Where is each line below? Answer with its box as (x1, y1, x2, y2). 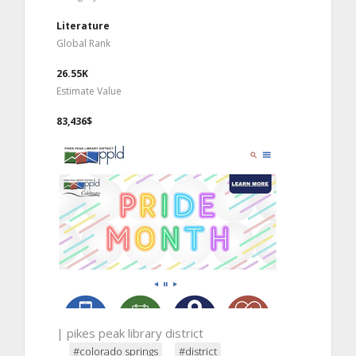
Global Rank (56, 36, 110, 50)
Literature (56, 18, 110, 33)
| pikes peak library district (56, 324, 203, 341)
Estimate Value (56, 83, 122, 98)
